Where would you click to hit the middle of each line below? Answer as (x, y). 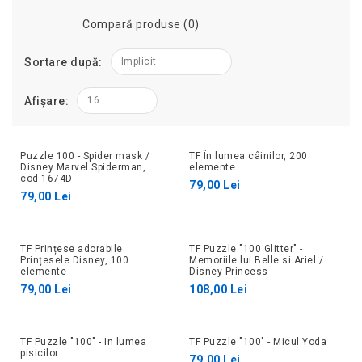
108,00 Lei (218, 290)
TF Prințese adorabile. (73, 249)
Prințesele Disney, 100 (74, 261)
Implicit (139, 62)
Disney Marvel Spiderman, (83, 168)
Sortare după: (63, 63)
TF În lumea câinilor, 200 (248, 156)
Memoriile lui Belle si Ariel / (256, 261)
